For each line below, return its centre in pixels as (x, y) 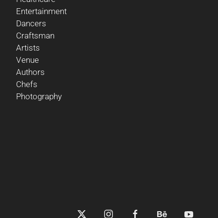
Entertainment (42, 11)
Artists (28, 48)
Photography (39, 97)
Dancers (31, 24)
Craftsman (36, 36)
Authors (31, 72)
